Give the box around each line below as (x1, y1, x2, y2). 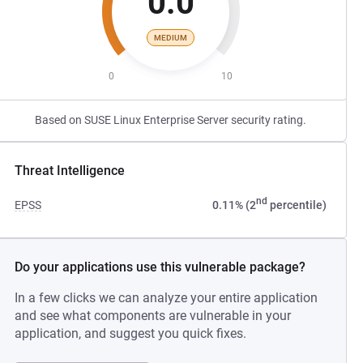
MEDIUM (154, 32, 188, 42)
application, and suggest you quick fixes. (15, 326, 247, 341)
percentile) (267, 199, 327, 211)
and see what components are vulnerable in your (15, 308, 292, 323)
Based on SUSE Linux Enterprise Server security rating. (35, 113, 307, 126)
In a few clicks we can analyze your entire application (15, 290, 318, 305)
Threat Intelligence (15, 163, 126, 178)
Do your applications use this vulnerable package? (15, 259, 306, 275)
